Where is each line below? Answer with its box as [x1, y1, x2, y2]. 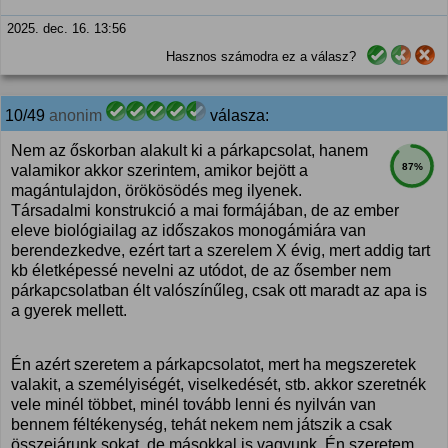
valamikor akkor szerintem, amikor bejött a [11, 162, 308, 179]
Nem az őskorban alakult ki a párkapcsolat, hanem [11, 142, 368, 159]
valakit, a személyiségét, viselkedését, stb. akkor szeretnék [11, 376, 426, 393]
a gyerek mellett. [11, 302, 127, 319]
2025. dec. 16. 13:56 [7, 21, 126, 36]
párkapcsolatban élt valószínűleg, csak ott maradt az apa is [11, 282, 427, 299]
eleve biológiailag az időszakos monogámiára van [11, 222, 366, 239]
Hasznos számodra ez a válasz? [166, 49, 356, 64]
